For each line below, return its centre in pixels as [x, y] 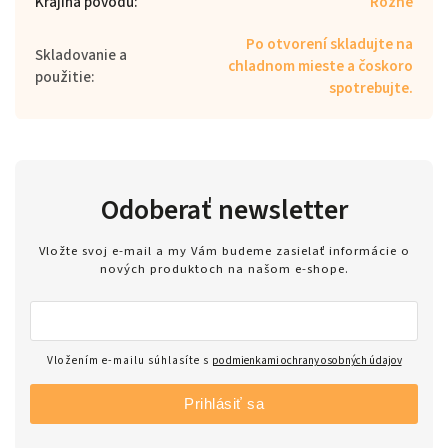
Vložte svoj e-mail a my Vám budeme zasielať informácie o [224, 251]
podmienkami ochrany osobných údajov [306, 361]
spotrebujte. [371, 87]
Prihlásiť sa [224, 404]
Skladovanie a [81, 54]
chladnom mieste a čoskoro [320, 65]
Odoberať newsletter [224, 209]
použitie [63, 76]
